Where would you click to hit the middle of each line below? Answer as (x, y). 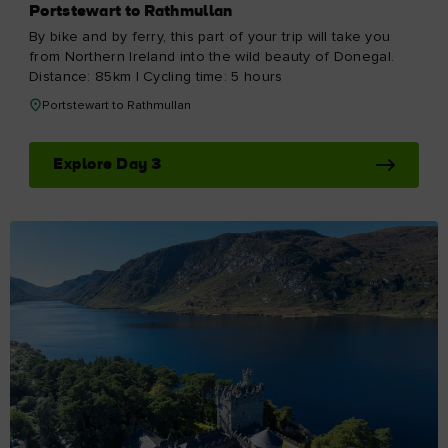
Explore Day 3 (107, 165)
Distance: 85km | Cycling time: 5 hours (156, 77)
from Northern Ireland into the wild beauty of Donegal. (212, 57)
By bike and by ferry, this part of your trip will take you (210, 37)
